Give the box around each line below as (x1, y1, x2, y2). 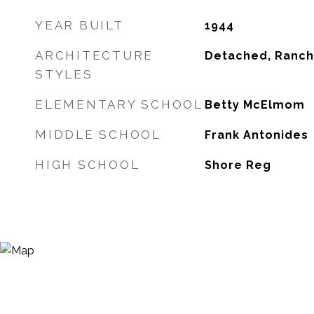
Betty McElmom (204, 98, 305, 111)
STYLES (35, 67, 93, 81)
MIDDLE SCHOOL (35, 128, 161, 142)
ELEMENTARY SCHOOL (35, 97, 203, 111)
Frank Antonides (204, 128, 308, 142)
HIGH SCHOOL (35, 158, 140, 172)
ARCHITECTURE (35, 48, 153, 62)
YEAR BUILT (35, 18, 124, 32)
